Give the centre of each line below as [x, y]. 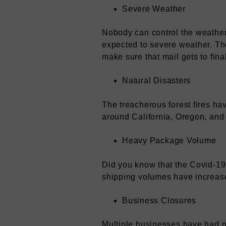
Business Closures [159, 200]
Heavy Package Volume [169, 141]
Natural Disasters [157, 81]
